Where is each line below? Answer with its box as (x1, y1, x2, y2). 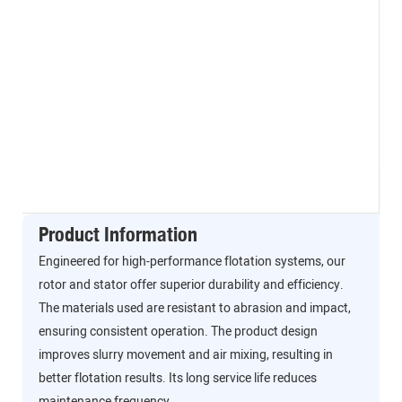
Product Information (38, 222, 197, 246)
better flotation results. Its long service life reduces (38, 369, 317, 389)
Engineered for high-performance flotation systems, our (38, 252, 345, 272)
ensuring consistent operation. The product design (38, 322, 318, 342)
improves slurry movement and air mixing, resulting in (38, 345, 333, 365)
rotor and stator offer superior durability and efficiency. (38, 275, 344, 295)
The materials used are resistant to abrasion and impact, (38, 299, 351, 319)
